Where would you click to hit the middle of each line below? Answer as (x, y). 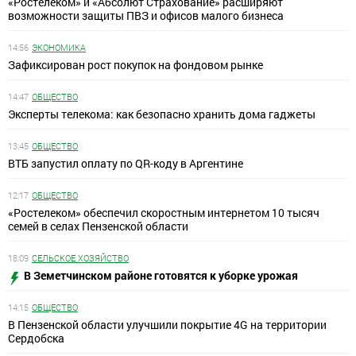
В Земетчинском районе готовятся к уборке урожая (161, 276)
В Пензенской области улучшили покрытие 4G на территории (167, 325)
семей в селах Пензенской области (98, 226)
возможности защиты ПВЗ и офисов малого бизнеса (146, 16)
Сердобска (36, 339)
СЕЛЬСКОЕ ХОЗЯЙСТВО (80, 258)
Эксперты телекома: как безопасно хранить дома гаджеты (162, 114)
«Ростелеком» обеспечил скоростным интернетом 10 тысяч (164, 213)
